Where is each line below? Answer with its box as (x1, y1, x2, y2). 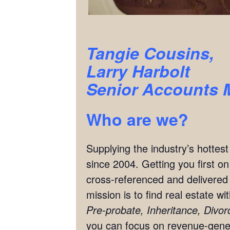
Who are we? (86, 107, 188, 131)
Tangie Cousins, (86, 41, 214, 65)
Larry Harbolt (86, 59, 190, 83)
